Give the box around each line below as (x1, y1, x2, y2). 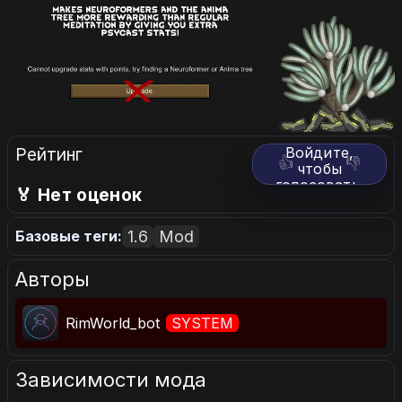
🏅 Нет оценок (15, 183, 143, 205)
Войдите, (284, 143, 354, 162)
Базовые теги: (15, 227, 122, 246)
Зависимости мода (15, 367, 206, 391)
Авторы (15, 267, 90, 291)
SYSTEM (171, 313, 233, 332)
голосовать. (275, 175, 363, 194)
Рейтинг (15, 143, 83, 165)
